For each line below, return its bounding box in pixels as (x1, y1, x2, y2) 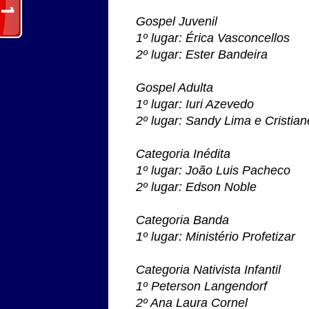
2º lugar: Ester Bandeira (136, 47, 268, 61)
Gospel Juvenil (136, 14, 217, 28)
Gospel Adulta (136, 80, 213, 94)
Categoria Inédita (136, 146, 230, 161)
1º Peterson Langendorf (136, 279, 267, 293)
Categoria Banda (136, 212, 229, 227)
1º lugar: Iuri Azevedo (136, 97, 254, 111)
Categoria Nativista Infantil (136, 262, 281, 277)
